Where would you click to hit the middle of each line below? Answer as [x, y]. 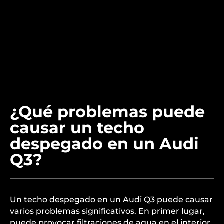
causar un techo [77, 189]
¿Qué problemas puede [107, 173]
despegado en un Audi [104, 205]
